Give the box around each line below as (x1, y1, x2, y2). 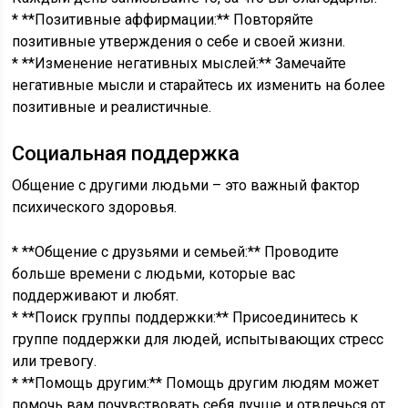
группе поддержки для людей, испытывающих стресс (12, 331, 384, 348)
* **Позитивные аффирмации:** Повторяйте (12, 11, 314, 28)
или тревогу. (12, 352, 97, 370)
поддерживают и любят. (12, 287, 179, 304)
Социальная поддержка (12, 142, 240, 165)
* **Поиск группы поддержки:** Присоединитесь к (12, 309, 359, 326)
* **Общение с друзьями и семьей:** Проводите (12, 243, 340, 260)
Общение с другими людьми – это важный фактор (12, 177, 361, 194)
